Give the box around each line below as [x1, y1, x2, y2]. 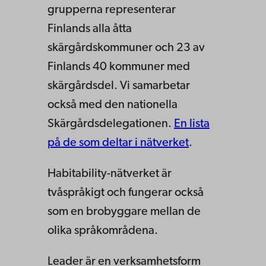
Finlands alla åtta [47, 23, 132, 35]
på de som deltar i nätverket [47, 137, 189, 149]
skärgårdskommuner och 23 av [47, 42, 205, 54]
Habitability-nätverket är [47, 167, 172, 180]
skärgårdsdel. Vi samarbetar [47, 80, 190, 92]
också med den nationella [47, 99, 178, 111]
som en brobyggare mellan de [47, 205, 201, 218]
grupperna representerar [47, 4, 176, 16]
